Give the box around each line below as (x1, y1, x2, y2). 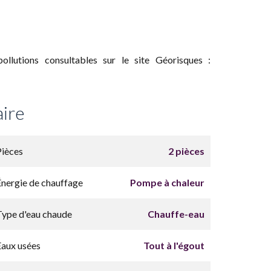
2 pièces (168, 145, 204, 157)
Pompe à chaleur (130, 177, 204, 188)
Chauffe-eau (148, 208, 204, 220)
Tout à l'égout (143, 240, 204, 251)
